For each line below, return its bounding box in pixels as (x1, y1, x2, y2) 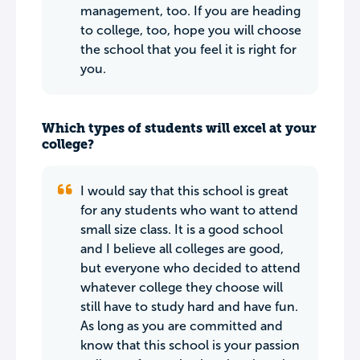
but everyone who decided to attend (80, 261, 301, 275)
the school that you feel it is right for (80, 43, 297, 56)
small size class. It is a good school (80, 223, 283, 236)
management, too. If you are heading (80, 4, 301, 18)
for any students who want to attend (80, 203, 298, 217)
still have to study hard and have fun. (80, 300, 298, 313)
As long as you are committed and (80, 319, 283, 333)
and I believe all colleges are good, (80, 242, 284, 256)
